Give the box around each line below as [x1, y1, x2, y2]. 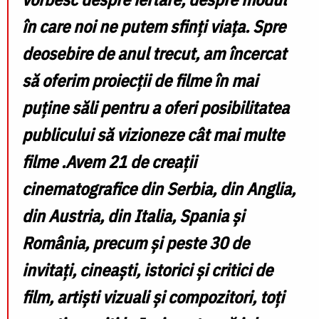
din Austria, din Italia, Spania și [22, 204, 244, 227]
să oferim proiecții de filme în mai [22, 68, 258, 92]
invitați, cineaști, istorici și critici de [22, 258, 273, 281]
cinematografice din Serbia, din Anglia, [22, 177, 296, 200]
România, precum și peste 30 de [22, 231, 249, 254]
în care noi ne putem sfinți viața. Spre [22, 14, 286, 38]
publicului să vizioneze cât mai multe [22, 122, 284, 146]
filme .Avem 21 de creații [22, 150, 197, 173]
